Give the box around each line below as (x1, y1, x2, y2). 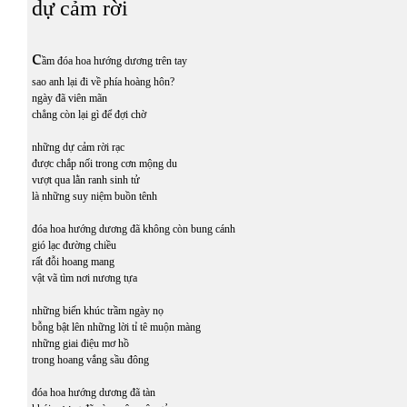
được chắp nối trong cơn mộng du (32, 157, 180, 170)
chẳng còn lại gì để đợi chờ (32, 108, 146, 121)
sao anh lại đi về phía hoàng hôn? (32, 75, 174, 88)
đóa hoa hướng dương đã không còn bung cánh (32, 223, 238, 235)
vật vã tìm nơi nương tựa (32, 272, 137, 284)
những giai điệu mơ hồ (32, 337, 129, 350)
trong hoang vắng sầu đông (32, 353, 149, 366)
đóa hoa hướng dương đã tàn (32, 386, 155, 399)
